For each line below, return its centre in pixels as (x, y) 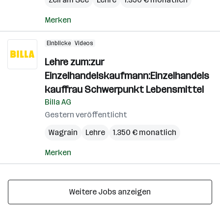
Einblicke (59, 43)
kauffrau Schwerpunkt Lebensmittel (124, 89)
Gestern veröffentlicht (86, 115)
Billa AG (58, 102)
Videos (84, 43)
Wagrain (63, 132)
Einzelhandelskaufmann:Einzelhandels (127, 76)
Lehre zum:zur (74, 62)
